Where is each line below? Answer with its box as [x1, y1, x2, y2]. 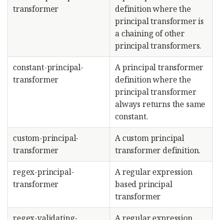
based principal [115, 179, 172, 190]
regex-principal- [13, 166, 74, 177]
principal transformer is [115, 16, 204, 27]
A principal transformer [115, 62, 204, 73]
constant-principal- [13, 62, 83, 73]
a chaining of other [115, 28, 185, 39]
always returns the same [115, 99, 206, 110]
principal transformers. [115, 40, 202, 51]
